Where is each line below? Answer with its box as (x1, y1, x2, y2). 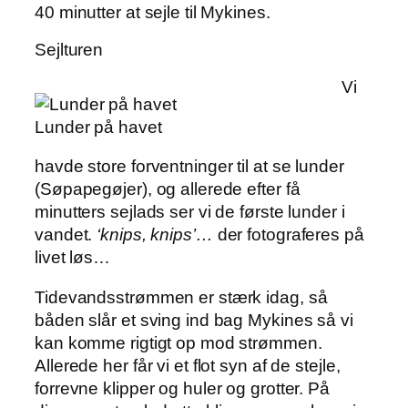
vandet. (35, 225, 97, 245)
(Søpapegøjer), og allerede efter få (35, 179, 301, 199)
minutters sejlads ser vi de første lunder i (35, 202, 345, 222)
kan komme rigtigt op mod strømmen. (35, 332, 322, 352)
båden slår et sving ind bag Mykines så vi (35, 310, 353, 330)
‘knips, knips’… (97, 225, 213, 245)
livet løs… (35, 248, 111, 268)
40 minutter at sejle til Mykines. (35, 3, 270, 23)
